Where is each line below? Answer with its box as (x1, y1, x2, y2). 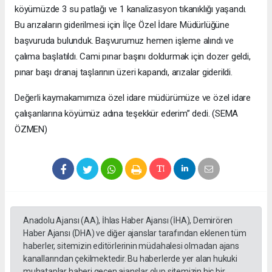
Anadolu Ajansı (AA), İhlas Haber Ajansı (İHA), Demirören (23, 215, 233, 225)
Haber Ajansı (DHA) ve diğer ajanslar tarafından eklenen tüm (23, 228, 246, 238)
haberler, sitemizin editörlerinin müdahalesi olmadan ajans (23, 240, 239, 251)
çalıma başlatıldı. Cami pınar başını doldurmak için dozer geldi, (15, 50, 251, 62)
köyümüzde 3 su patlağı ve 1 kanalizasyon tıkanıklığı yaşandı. (15, 3, 247, 15)
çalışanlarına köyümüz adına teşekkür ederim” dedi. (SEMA (15, 107, 239, 119)
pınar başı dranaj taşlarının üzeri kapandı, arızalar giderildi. (15, 66, 235, 78)
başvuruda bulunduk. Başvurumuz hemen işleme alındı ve (15, 35, 234, 46)
